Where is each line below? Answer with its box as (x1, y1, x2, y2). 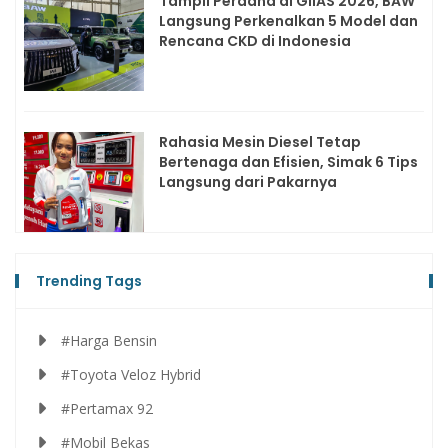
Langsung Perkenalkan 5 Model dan (159, 11, 418, 32)
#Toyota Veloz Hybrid (61, 365, 201, 385)
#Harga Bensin (61, 331, 157, 351)
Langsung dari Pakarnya (159, 172, 337, 193)
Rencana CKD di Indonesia (159, 31, 351, 52)
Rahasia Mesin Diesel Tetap (159, 132, 361, 153)
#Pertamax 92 (61, 399, 153, 419)
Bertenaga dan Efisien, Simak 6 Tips (159, 152, 418, 173)
